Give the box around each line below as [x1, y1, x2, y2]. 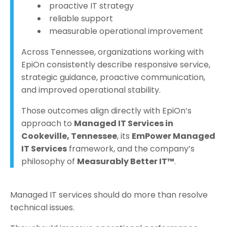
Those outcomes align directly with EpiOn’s [21, 105, 192, 117]
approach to [21, 118, 74, 130]
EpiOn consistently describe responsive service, [21, 59, 210, 71]
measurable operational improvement [49, 25, 203, 37]
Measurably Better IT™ [77, 156, 174, 168]
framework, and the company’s [67, 143, 195, 155]
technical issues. [10, 202, 74, 214]
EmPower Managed [132, 130, 215, 142]
